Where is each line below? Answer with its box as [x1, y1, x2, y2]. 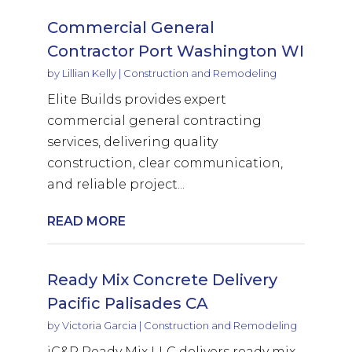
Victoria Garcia [61, 318, 137, 332]
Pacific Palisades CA [46, 293, 208, 313]
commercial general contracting [46, 112, 262, 128]
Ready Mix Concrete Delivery [46, 269, 277, 289]
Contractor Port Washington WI [46, 41, 304, 60]
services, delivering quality [46, 134, 218, 149]
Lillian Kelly [61, 66, 116, 79]
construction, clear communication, [46, 155, 283, 170]
